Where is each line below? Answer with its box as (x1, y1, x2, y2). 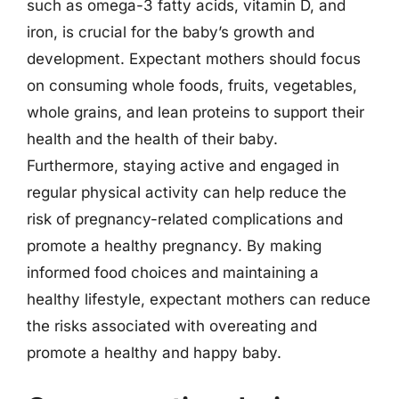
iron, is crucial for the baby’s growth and (27, 22, 314, 41)
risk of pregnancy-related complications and (27, 209, 343, 228)
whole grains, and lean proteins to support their (27, 102, 364, 121)
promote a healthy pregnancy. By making (27, 236, 322, 255)
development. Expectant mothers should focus (27, 49, 361, 68)
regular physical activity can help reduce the (27, 183, 346, 201)
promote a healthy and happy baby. (27, 343, 281, 362)
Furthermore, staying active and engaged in (27, 156, 339, 175)
